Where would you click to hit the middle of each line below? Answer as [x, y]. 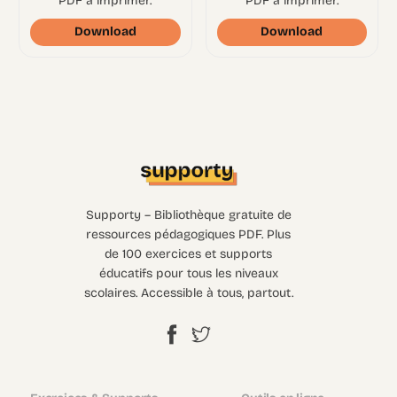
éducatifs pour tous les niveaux [188, 274]
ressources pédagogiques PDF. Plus [189, 235]
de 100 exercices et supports [189, 254]
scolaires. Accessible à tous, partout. [188, 293]
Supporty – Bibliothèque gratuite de [188, 215]
